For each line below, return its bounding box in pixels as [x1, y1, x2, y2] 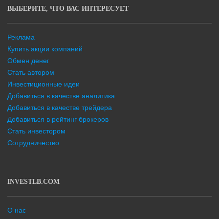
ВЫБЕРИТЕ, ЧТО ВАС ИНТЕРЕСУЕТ [7, 5, 129, 13]
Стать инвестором [7, 126, 66, 136]
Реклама [7, 32, 35, 42]
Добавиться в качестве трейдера [7, 102, 112, 112]
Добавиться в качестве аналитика [7, 90, 115, 101]
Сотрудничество [7, 137, 59, 148]
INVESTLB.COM [7, 178, 60, 186]
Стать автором [7, 67, 54, 77]
